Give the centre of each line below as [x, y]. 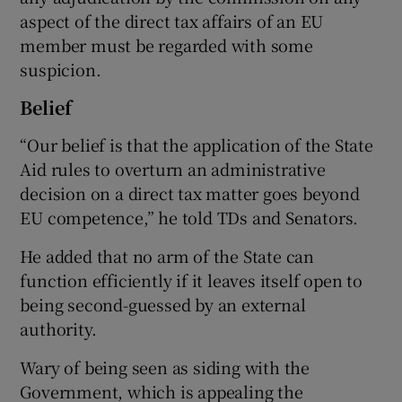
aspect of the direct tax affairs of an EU [172, 21]
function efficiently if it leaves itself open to [191, 280]
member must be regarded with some [166, 45]
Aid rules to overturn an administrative [173, 169]
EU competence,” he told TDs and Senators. [189, 218]
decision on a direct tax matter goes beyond [190, 193]
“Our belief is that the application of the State [197, 145]
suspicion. [61, 70]
